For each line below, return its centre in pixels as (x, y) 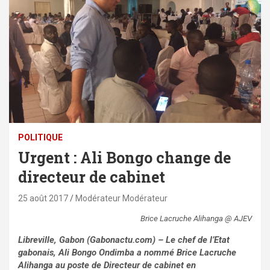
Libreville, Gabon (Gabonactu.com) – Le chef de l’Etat (124, 240)
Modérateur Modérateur (121, 199)
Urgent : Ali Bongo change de (124, 158)
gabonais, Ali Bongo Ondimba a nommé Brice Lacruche (127, 253)
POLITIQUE (40, 138)
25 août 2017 (43, 199)
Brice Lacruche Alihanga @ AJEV (196, 219)
